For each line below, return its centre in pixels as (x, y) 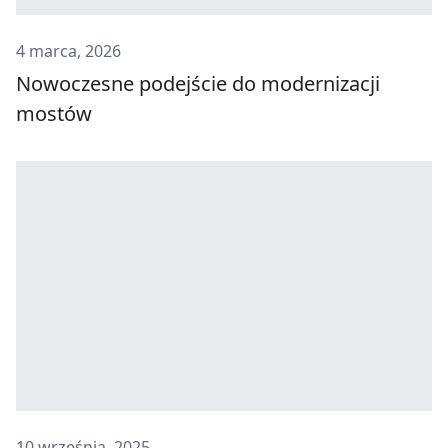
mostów (54, 114)
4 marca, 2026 (68, 51)
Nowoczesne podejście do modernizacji (198, 84)
